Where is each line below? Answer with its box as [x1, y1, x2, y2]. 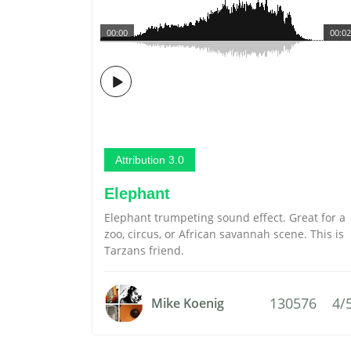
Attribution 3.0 [115, 154, 184, 166]
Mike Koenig [151, 295, 224, 312]
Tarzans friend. [104, 243, 184, 258]
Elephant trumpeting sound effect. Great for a [104, 210, 346, 225]
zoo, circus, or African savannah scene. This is [104, 226, 344, 241]
